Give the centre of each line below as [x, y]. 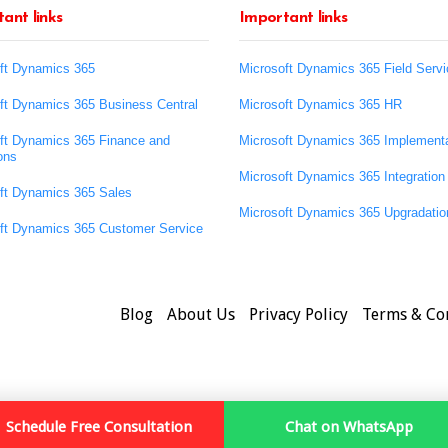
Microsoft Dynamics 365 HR [320, 104]
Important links [293, 17]
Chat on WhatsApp [349, 427]
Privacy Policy [298, 314]
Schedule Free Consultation [99, 427]
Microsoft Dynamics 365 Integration [342, 176]
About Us [201, 314]
